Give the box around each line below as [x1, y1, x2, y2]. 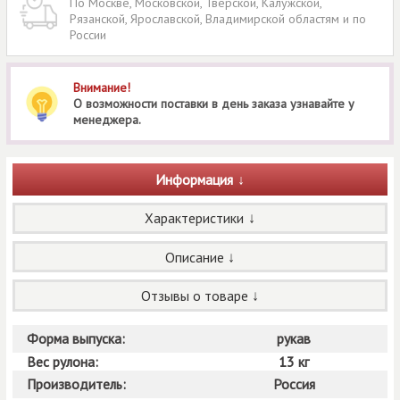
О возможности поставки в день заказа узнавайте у [73, 96, 354, 112]
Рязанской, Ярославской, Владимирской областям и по [70, 11, 366, 28]
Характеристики [145, 209, 245, 228]
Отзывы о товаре [140, 287, 248, 305]
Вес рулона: [26, 352, 102, 371]
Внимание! [73, 79, 130, 96]
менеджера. [73, 112, 141, 129]
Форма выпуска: [26, 329, 129, 347]
